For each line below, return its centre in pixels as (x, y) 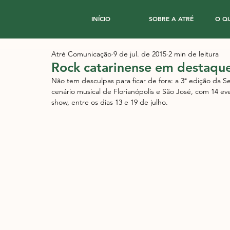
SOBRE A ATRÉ (171, 18)
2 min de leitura (194, 54)
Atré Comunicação (81, 54)
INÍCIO (101, 18)
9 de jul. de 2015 (140, 54)
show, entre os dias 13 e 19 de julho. (111, 102)
